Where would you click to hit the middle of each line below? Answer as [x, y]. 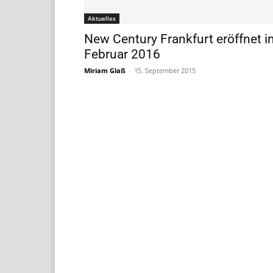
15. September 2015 [165, 71]
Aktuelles [102, 19]
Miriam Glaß [105, 71]
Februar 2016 [122, 55]
